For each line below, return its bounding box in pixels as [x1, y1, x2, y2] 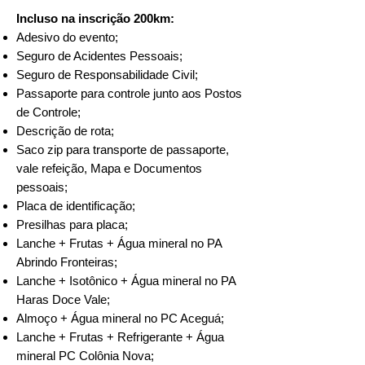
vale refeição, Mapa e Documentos [16, 161, 202, 175]
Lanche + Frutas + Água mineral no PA [16, 236, 222, 250]
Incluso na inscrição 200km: [16, 11, 174, 25]
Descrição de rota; [16, 124, 114, 138]
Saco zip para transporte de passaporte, [16, 143, 229, 156]
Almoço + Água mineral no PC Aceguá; [16, 311, 224, 325]
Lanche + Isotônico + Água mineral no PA [16, 274, 235, 288]
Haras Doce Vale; [16, 292, 110, 306]
